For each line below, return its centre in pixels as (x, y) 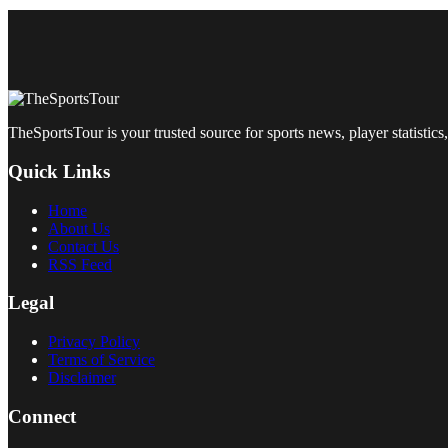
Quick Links (59, 171)
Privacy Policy (94, 341)
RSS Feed (80, 264)
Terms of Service (101, 359)
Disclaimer (82, 377)
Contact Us (83, 246)
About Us (79, 228)
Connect (42, 416)
